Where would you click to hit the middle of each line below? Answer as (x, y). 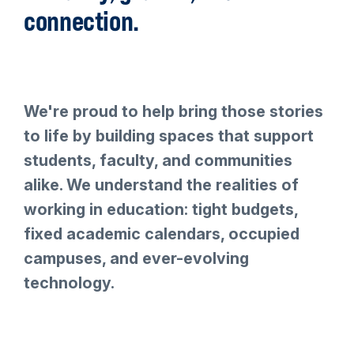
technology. (69, 283)
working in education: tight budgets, (161, 210)
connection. (82, 21)
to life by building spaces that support (169, 136)
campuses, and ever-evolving (136, 259)
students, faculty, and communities (158, 161)
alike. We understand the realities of (161, 185)
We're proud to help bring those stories (173, 112)
